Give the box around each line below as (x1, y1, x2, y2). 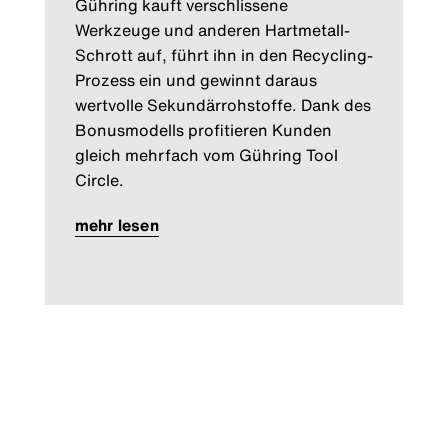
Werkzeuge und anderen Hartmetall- (74, 17, 350, 42)
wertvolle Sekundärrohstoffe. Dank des (74, 92, 371, 117)
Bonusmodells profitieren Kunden (74, 117, 332, 142)
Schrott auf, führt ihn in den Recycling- (74, 42, 373, 67)
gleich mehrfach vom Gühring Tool (74, 142, 338, 167)
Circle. (74, 167, 124, 192)
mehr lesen (74, 212, 159, 237)
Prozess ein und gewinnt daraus (74, 67, 317, 92)
